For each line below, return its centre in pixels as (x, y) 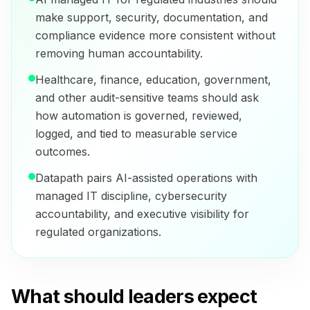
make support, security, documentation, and (152, 18)
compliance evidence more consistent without (155, 36)
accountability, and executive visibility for (142, 214)
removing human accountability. (119, 54)
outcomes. (63, 152)
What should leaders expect (134, 297)
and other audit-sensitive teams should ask (147, 98)
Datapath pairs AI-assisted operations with (146, 178)
